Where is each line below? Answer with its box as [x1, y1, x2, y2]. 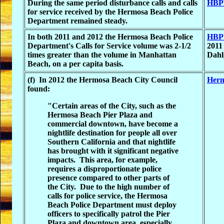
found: [27, 84, 50, 93]
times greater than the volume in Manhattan [27, 50, 176, 59]
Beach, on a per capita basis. [27, 59, 123, 68]
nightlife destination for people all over [47, 128, 177, 137]
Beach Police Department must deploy [47, 200, 176, 209]
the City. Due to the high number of [47, 182, 169, 191]
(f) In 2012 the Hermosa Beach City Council [27, 75, 177, 84]
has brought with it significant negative [47, 146, 178, 155]
